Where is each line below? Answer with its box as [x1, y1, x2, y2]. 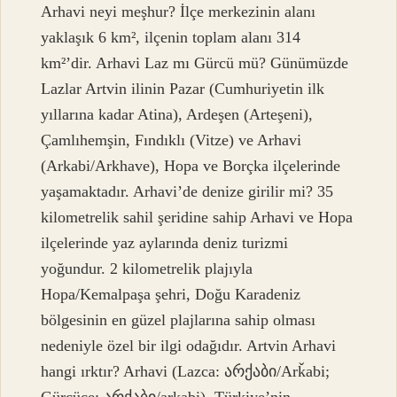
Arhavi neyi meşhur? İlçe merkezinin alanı [41, 3, 316, 21]
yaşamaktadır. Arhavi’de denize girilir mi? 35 [41, 183, 334, 201]
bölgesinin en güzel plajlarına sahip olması [41, 311, 316, 330]
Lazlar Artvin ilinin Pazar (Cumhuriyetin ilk [41, 80, 325, 98]
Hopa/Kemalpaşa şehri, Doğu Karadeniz [41, 285, 301, 304]
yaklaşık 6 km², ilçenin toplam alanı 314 [41, 28, 301, 47]
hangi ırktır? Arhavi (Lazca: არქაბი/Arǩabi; [41, 362, 331, 381]
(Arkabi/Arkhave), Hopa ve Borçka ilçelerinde [41, 157, 341, 175]
